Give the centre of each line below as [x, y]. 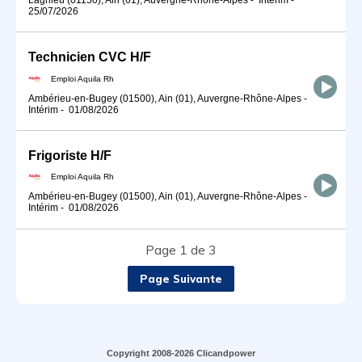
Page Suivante [181, 278]
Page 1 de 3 [181, 249]
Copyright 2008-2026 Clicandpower [181, 353]
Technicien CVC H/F [90, 57]
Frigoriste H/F [70, 155]
